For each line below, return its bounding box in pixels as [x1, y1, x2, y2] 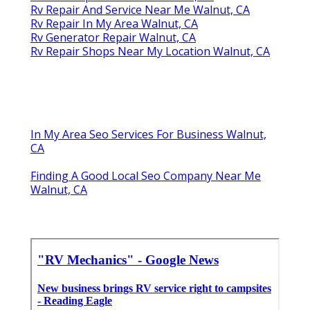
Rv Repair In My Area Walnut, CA [30, 15, 198, 31]
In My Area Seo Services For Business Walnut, [30, 126, 266, 142]
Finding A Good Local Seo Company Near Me [30, 167, 261, 183]
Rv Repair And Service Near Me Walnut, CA [30, 1, 250, 17]
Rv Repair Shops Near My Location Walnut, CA [30, 43, 270, 59]
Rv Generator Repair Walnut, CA [30, 29, 196, 45]
